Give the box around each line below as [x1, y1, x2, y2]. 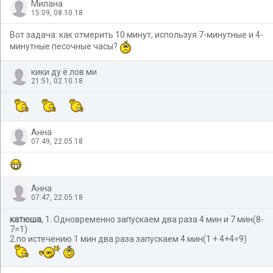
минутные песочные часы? [10, 41, 119, 51]
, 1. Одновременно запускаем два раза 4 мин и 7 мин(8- [41, 214, 264, 224]
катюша [10, 214, 41, 224]
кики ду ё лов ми [31, 66, 97, 77]
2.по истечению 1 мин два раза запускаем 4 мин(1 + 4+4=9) [10, 233, 247, 244]
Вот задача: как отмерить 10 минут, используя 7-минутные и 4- [10, 29, 263, 40]
